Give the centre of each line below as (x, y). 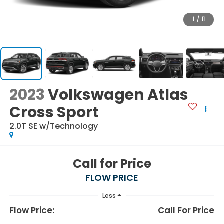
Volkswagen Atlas (118, 95)
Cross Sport (54, 112)
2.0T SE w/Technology (53, 126)
